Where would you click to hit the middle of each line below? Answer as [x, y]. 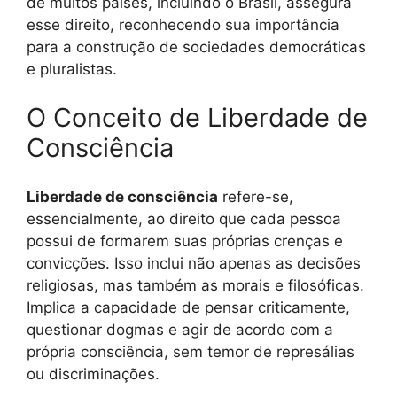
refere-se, [256, 196]
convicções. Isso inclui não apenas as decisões [194, 263]
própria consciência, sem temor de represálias [191, 351]
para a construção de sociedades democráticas [196, 47]
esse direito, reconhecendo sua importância [183, 24]
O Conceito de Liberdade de [197, 118]
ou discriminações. [93, 374]
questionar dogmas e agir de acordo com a [180, 329]
